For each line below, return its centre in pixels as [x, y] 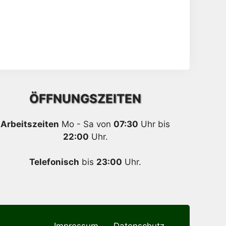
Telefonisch [54, 162]
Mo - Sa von [87, 124]
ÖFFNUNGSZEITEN [86, 98]
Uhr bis [154, 124]
